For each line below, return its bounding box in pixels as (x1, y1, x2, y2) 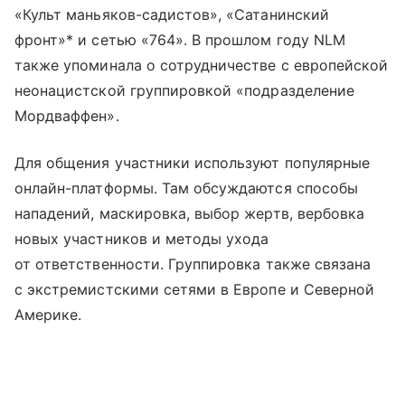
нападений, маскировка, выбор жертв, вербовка (14, 204, 365, 222)
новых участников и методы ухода (14, 230, 269, 248)
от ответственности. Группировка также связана (14, 255, 372, 273)
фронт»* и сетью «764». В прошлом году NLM (14, 31, 345, 49)
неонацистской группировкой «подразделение (14, 81, 354, 99)
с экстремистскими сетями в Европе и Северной (14, 280, 375, 298)
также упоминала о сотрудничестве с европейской (14, 56, 389, 74)
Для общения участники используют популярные (14, 154, 371, 172)
